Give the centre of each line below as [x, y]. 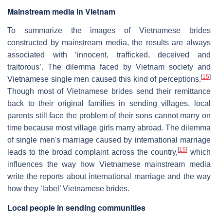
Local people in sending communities [76, 207]
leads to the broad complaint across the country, [92, 152]
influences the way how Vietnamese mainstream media [109, 164]
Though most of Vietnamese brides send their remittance [109, 91]
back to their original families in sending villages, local [109, 103]
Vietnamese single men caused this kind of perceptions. [104, 79]
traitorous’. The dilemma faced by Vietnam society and [109, 67]
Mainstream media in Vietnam [61, 11]
